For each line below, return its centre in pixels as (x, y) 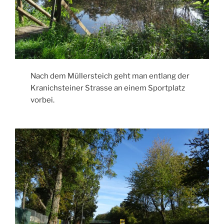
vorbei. (43, 100)
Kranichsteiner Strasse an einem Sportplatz (108, 88)
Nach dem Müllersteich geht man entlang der (110, 76)
